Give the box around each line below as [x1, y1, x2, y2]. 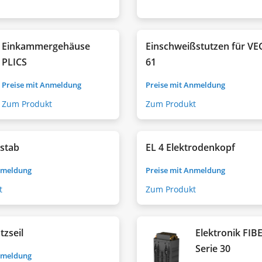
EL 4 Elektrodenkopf [146, 140, 235, 154]
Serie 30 [195, 242, 231, 255]
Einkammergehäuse [2, 39, 91, 53]
